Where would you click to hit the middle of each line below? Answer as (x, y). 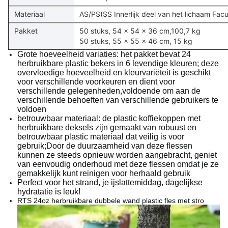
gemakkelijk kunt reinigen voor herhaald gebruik (104, 173)
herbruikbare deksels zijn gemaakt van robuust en (107, 127)
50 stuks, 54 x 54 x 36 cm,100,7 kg (140, 31)
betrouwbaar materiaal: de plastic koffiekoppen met (109, 118)
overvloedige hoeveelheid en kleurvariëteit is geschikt (114, 73)
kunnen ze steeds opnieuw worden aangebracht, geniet (117, 155)
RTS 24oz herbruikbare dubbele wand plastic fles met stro (111, 201)
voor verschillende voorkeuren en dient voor (96, 82)
